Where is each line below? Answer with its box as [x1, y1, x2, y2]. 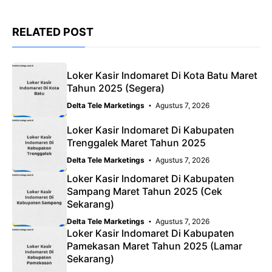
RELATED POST [12, 25, 93, 39]
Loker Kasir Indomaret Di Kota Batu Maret [67, 69, 257, 82]
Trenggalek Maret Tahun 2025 [67, 137, 206, 149]
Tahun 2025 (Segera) [67, 82, 165, 95]
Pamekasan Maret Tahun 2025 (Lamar [67, 239, 242, 252]
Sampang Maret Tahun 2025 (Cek [67, 185, 222, 197]
